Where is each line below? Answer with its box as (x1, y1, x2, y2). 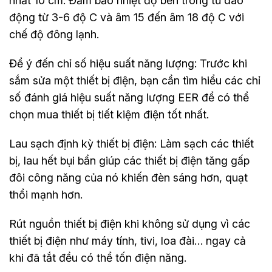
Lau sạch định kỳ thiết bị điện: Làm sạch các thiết (9, 137, 254, 150)
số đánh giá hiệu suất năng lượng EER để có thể (9, 90, 249, 104)
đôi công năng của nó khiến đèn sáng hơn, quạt (9, 171, 248, 184)
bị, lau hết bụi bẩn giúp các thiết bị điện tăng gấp (9, 154, 250, 167)
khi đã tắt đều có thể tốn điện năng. (9, 251, 189, 264)
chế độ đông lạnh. (9, 27, 99, 41)
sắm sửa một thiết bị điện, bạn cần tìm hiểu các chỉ (9, 73, 260, 87)
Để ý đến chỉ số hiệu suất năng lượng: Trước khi (9, 56, 247, 70)
